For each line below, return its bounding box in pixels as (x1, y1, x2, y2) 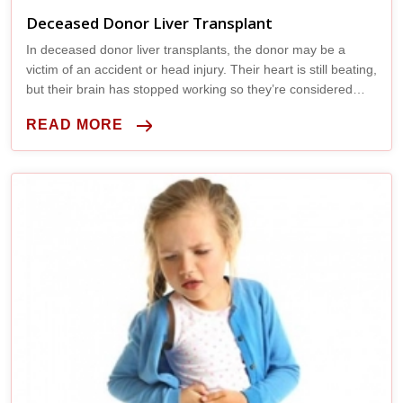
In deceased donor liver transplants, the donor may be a (26, 41, 345, 57)
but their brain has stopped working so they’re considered (26, 81, 353, 96)
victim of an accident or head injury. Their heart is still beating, (26, 61, 377, 76)
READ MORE (26, 116, 123, 132)
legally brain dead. (26, 101, 130, 116)
